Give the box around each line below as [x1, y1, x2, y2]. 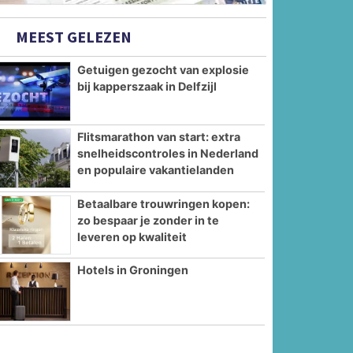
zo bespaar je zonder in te [77, 213, 220, 227]
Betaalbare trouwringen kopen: [77, 196, 251, 210]
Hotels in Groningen [77, 263, 189, 277]
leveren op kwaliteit [77, 229, 188, 243]
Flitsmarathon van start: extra [77, 129, 241, 143]
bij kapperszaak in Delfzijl [77, 80, 217, 94]
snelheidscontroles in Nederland [77, 146, 259, 160]
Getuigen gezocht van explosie [77, 63, 250, 77]
